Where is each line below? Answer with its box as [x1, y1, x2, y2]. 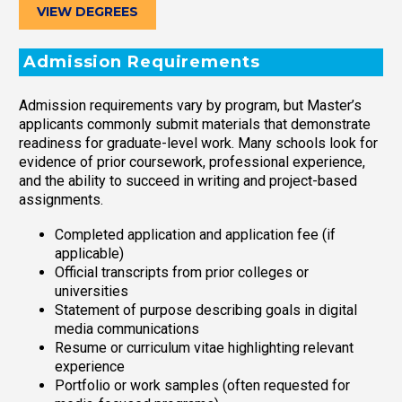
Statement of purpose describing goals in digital [55, 301, 357, 319]
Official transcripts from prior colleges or [55, 263, 309, 281]
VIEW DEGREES [37, 3, 138, 20]
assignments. [19, 191, 103, 209]
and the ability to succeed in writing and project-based [19, 172, 357, 190]
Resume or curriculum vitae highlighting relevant [55, 338, 354, 356]
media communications [55, 319, 199, 337]
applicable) [55, 244, 124, 262]
